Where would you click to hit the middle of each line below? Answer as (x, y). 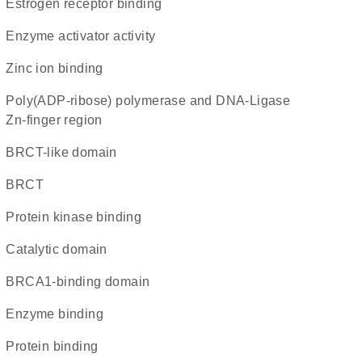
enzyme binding (59, 314)
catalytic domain (61, 249)
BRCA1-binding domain (82, 282)
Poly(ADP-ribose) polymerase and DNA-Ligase (11, 101)
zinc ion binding (59, 68)
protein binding (57, 346)
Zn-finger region (54, 120)
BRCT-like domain (66, 152)
